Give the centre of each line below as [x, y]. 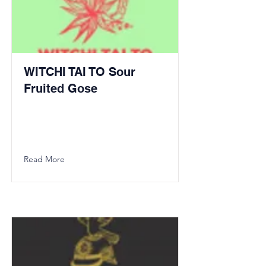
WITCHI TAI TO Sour [80, 72]
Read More [44, 159]
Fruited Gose [61, 88]
